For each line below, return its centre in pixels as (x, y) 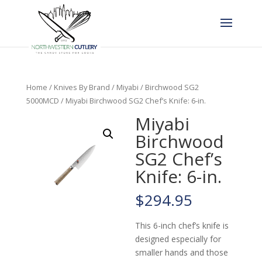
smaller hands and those (182, 253)
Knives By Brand (82, 87)
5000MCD (42, 101)
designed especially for (178, 239)
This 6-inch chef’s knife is (182, 226)
